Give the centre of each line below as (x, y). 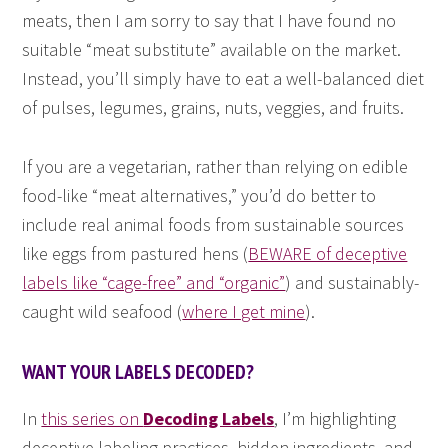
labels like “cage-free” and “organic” (154, 282)
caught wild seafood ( (102, 311)
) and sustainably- (352, 282)
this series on (92, 418)
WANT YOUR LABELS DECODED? (138, 371)
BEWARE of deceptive (328, 253)
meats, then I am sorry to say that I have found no (209, 20)
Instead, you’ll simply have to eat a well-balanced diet (223, 78)
